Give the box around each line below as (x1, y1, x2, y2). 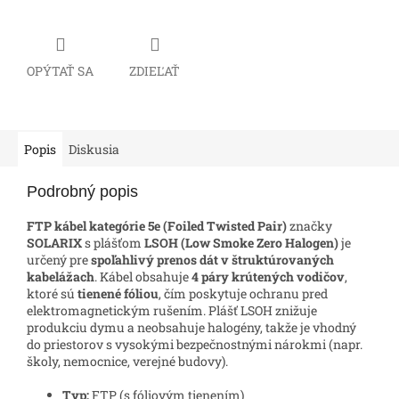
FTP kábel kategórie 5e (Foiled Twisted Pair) (27, 216, 287, 234)
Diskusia (69, 140, 119, 158)
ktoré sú (27, 284, 77, 302)
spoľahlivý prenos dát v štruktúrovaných (91, 250, 334, 268)
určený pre (27, 250, 91, 268)
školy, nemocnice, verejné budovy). (27, 352, 228, 370)
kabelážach (27, 267, 94, 285)
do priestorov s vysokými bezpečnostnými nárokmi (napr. (27, 335, 362, 353)
